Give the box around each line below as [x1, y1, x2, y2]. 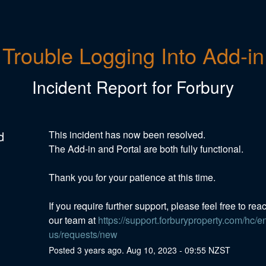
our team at [48, 213, 98, 227]
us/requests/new [48, 227, 118, 241]
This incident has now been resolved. [48, 127, 208, 141]
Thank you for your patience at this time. [48, 170, 218, 184]
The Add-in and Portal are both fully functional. [48, 141, 246, 156]
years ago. [81, 243, 126, 256]
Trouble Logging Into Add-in [2, 40, 264, 70]
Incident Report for [32, 74, 176, 99]
